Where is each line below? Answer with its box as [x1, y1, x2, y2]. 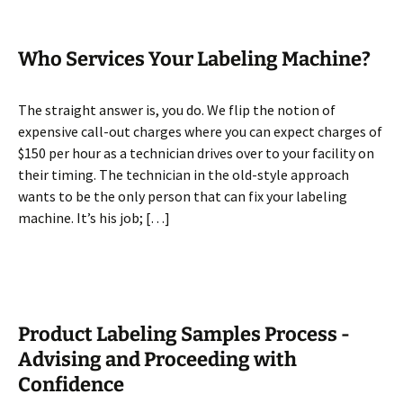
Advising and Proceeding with [18, 347, 297, 372]
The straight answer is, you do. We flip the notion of [18, 101, 336, 119]
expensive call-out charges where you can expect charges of [18, 122, 382, 140]
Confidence [18, 372, 124, 397]
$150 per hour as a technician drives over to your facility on [18, 144, 374, 162]
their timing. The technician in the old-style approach [18, 166, 349, 184]
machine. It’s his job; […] [18, 209, 170, 227]
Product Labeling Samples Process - [18, 322, 350, 346]
